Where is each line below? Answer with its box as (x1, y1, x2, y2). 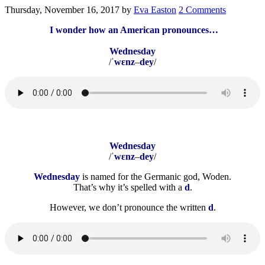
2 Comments (179, 4, 226, 15)
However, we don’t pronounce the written (49, 202, 208, 212)
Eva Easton (134, 4, 176, 15)
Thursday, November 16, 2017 (5, 4, 119, 15)
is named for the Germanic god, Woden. (82, 171, 231, 182)
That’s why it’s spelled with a (73, 182, 185, 192)
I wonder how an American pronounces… (47, 24, 218, 35)
